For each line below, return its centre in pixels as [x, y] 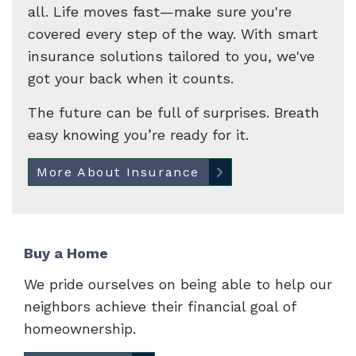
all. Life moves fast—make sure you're [160, 12]
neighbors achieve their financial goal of [160, 306]
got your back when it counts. [131, 78]
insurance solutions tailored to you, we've [171, 56]
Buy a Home [66, 253]
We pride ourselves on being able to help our [178, 284]
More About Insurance [118, 172]
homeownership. [80, 329]
